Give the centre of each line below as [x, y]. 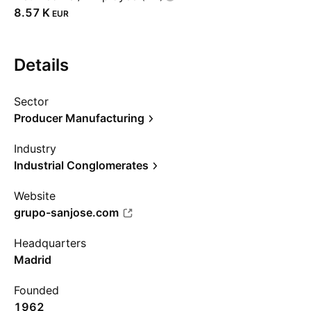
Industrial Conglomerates [81, 165]
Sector [31, 101]
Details [41, 65]
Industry [35, 149]
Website [35, 196]
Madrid [33, 260]
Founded [36, 290]
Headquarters [50, 243]
